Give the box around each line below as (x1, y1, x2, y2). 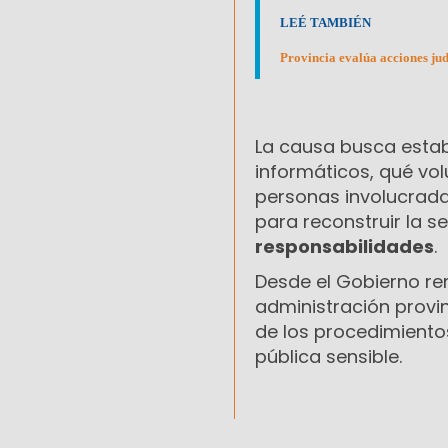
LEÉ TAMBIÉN (280, 14, 371, 30)
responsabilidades (255, 233, 434, 259)
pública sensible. (255, 343, 402, 369)
